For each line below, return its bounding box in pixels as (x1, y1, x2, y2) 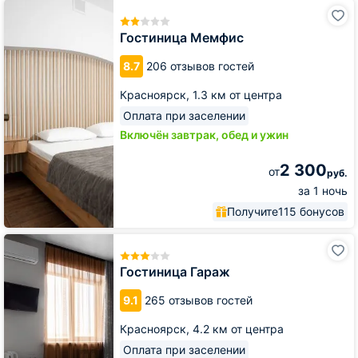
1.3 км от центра (193, 87, 282, 101)
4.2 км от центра (193, 322, 284, 336)
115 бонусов (278, 204, 344, 218)
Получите (227, 204, 278, 218)
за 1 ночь (298, 183, 348, 197)
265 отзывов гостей (145, 293, 253, 307)
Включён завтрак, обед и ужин (120, 127, 288, 141)
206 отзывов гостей (146, 58, 254, 73)
